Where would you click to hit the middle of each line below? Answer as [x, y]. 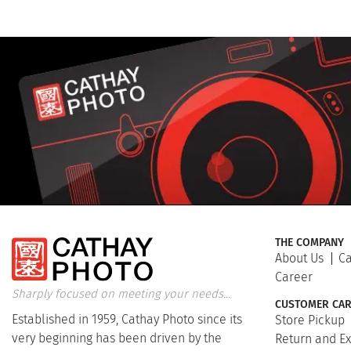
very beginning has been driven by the [117, 338]
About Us [299, 258]
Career [294, 277]
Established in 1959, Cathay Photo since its [127, 320]
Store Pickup [310, 320]
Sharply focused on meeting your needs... [121, 294]
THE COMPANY [309, 242]
